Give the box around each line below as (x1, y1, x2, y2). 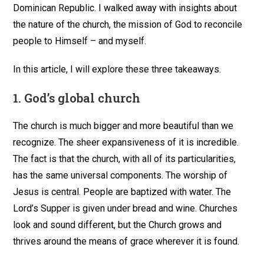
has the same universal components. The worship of (13, 169, 228, 181)
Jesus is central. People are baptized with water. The (13, 186, 232, 197)
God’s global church (24, 90, 141, 105)
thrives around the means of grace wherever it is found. (13, 235, 240, 247)
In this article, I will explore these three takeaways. (13, 63, 222, 75)
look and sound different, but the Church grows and (13, 219, 222, 230)
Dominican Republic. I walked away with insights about (13, 2, 237, 14)
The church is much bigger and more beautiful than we (13, 120, 234, 131)
